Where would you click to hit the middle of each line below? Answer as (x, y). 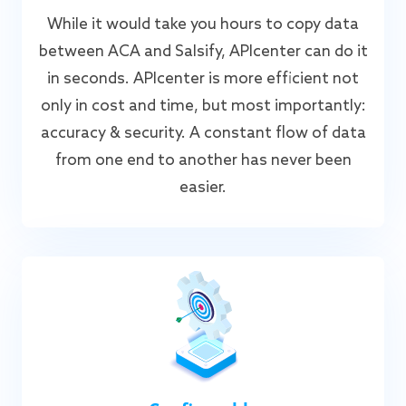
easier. (203, 188)
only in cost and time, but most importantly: (203, 106)
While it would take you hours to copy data (203, 24)
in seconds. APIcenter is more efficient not (203, 79)
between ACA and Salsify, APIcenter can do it (203, 52)
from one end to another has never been (203, 160)
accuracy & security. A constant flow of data (203, 133)
